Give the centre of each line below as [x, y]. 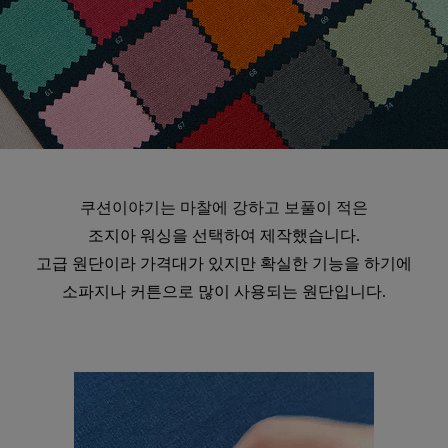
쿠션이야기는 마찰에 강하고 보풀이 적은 [224, 208]
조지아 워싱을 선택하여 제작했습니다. [224, 236]
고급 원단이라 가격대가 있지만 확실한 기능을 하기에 [224, 264]
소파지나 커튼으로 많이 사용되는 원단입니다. [224, 292]
